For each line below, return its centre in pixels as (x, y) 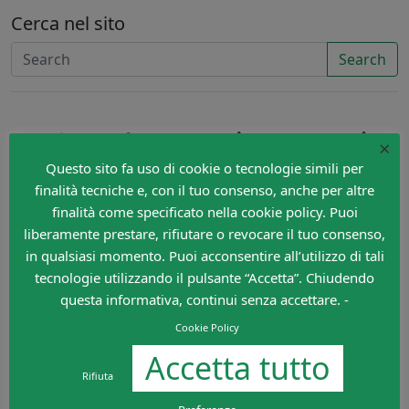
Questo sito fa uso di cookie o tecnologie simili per (204, 168)
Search (362, 59)
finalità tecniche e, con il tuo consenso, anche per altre (204, 190)
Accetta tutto (237, 367)
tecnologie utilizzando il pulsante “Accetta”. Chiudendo (204, 277)
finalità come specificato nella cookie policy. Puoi (204, 212)
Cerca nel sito (68, 23)
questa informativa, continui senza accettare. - (204, 299)
